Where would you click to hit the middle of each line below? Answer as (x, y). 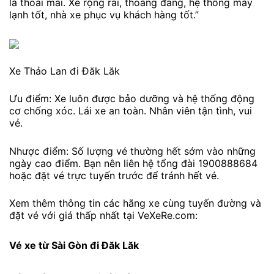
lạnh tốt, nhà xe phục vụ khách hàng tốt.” (104, 15)
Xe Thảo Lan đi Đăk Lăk (65, 71)
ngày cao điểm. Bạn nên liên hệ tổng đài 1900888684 (133, 163)
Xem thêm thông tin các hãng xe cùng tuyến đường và (135, 203)
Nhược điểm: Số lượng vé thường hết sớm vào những (132, 151)
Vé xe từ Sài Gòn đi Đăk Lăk (74, 245)
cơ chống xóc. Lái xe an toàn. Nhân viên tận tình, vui (131, 111)
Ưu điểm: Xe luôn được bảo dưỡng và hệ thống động (132, 99)
